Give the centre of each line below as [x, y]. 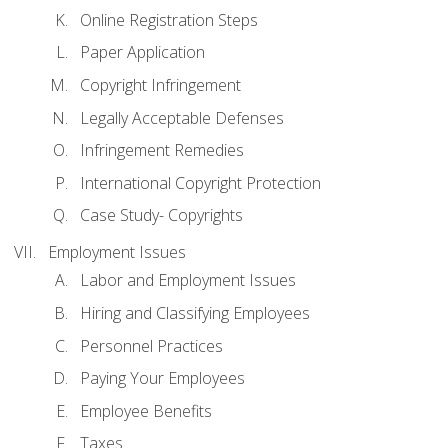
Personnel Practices [151, 345]
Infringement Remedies [162, 150]
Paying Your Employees [162, 378]
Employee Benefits [146, 410]
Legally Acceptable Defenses [182, 117]
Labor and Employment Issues [188, 280]
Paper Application [142, 52]
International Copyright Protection [200, 182]
